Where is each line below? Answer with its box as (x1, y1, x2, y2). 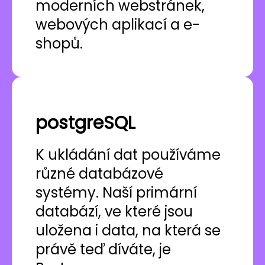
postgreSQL (35, 111, 135, 136)
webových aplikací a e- (35, 15, 200, 35)
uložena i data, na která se (35, 221, 221, 241)
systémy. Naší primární (35, 183, 197, 203)
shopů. (35, 34, 83, 54)
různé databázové (35, 164, 163, 184)
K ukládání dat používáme (35, 145, 221, 165)
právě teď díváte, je (35, 240, 171, 260)
